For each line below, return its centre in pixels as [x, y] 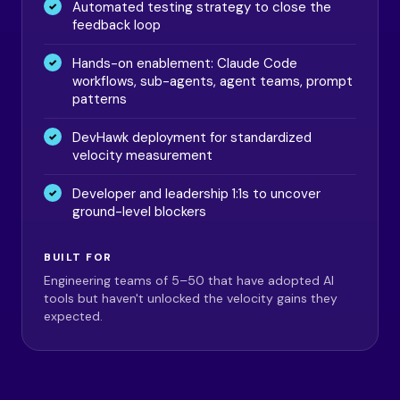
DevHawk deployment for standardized [192, 137]
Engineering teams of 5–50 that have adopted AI [189, 280]
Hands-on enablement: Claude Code [185, 63]
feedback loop [117, 25]
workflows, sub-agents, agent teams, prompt [212, 81]
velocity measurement [142, 155]
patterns [100, 99]
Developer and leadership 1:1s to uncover [196, 194]
